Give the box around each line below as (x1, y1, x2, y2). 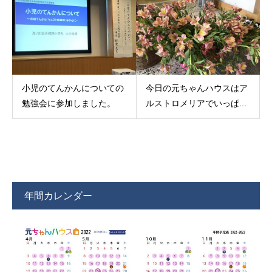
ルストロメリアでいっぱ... (145, 98, 246, 108)
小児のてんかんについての (22, 83, 124, 93)
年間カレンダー (24, 190, 92, 201)
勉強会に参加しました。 (22, 98, 115, 108)
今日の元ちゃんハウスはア (145, 83, 248, 93)
